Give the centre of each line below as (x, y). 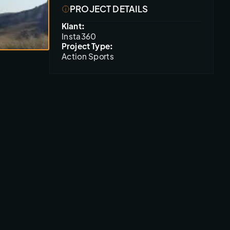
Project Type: (87, 46)
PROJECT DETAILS (109, 9)
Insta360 (79, 36)
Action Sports (88, 56)
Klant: (73, 26)
